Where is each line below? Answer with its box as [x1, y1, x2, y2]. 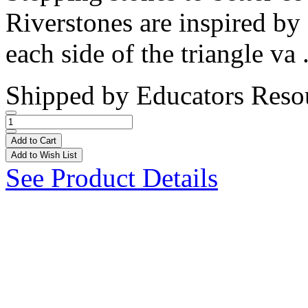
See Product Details [5, 162, 218, 192]
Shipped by [5, 80, 136, 110]
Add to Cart [11, 135, 56, 146]
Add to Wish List [11, 149, 77, 160]
